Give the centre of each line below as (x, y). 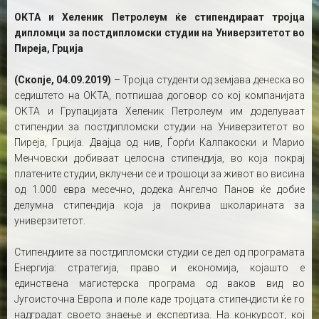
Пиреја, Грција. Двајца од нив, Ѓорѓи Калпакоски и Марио (159, 142)
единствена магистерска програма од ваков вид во (159, 283)
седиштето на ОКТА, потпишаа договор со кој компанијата (159, 95)
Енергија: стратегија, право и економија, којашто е (159, 268)
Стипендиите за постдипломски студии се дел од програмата (159, 252)
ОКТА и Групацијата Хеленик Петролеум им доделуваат (159, 111)
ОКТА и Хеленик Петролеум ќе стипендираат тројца (159, 17)
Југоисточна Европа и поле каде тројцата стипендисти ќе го (159, 299)
